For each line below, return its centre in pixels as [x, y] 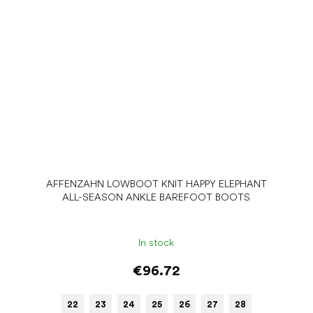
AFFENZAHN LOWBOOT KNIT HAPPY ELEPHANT [156, 183]
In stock [156, 243]
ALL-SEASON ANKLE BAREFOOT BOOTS [156, 197]
